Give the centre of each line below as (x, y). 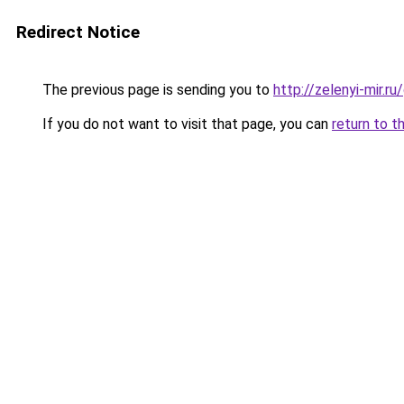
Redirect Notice (78, 32)
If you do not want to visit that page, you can (185, 124)
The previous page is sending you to (156, 90)
